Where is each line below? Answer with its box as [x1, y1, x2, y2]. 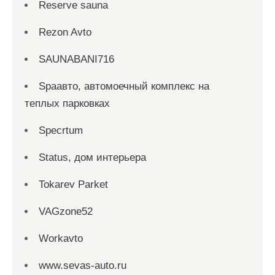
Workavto [39, 233, 83, 244]
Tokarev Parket [39, 179, 108, 190]
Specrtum [39, 125, 83, 136]
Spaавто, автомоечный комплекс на [39, 80, 209, 92]
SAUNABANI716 [39, 53, 114, 65]
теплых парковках [25, 98, 110, 109]
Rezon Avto [39, 26, 91, 38]
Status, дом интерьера [39, 152, 146, 163]
